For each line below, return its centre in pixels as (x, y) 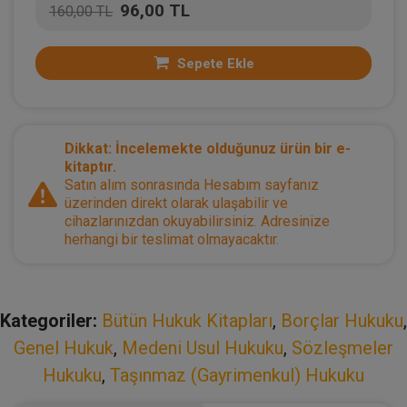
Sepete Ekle (213, 64)
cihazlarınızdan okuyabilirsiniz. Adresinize (197, 221)
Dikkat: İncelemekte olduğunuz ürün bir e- (208, 149)
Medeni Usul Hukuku (203, 348)
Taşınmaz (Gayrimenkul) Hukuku (237, 375)
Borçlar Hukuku (342, 321)
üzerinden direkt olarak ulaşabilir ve (176, 203)
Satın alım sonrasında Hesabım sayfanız (192, 185)
